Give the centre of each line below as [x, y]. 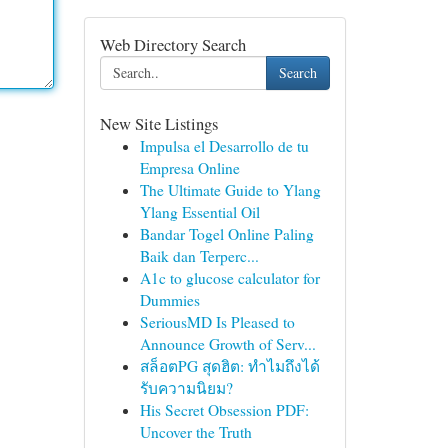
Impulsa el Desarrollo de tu [224, 146]
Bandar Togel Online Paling [226, 234]
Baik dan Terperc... [199, 256]
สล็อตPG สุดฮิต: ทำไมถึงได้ [229, 366]
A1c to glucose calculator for [229, 278]
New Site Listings [158, 123]
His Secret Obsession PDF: [224, 410]
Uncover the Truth [195, 432]
